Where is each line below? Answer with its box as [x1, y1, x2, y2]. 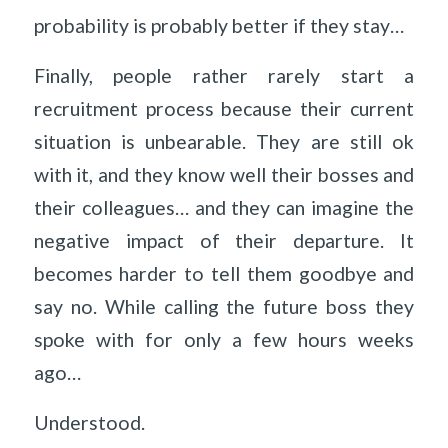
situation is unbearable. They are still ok [33, 130, 415, 154]
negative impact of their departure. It [33, 229, 415, 253]
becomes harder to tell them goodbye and [33, 262, 415, 286]
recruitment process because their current [33, 97, 415, 121]
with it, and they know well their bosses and [33, 163, 415, 187]
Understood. [33, 410, 145, 434]
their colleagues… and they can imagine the [33, 196, 415, 220]
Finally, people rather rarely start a [33, 64, 415, 88]
